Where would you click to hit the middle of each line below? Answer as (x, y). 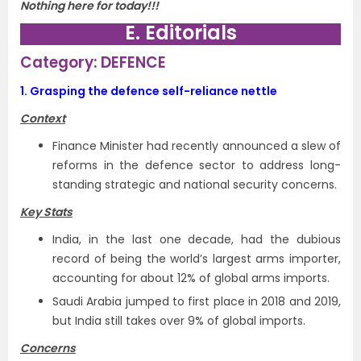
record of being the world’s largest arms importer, (197, 259)
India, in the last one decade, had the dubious (197, 239)
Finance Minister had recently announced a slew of (197, 146)
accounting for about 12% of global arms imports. (191, 278)
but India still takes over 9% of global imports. (179, 321)
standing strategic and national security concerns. (195, 185)
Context (43, 118)
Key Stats (46, 212)
